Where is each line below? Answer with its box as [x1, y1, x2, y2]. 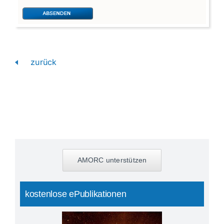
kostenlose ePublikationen [25, 188, 126, 199]
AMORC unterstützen [77, 155, 147, 164]
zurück [27, 56, 57, 67]
